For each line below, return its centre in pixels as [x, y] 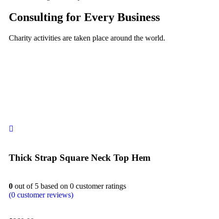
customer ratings [100, 186]
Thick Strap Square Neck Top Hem [80, 157]
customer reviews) [44, 195]
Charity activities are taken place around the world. [87, 38]
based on [54, 186]
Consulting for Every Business [84, 17]
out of [24, 186]
